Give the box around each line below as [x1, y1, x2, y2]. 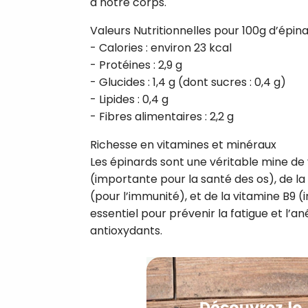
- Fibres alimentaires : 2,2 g [90, 108, 234, 124]
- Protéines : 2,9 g [90, 56, 182, 73]
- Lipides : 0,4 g [90, 91, 168, 107]
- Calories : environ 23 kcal [90, 39, 232, 56]
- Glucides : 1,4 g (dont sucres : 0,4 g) [90, 74, 286, 90]
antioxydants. [90, 222, 162, 239]
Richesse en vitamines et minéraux [90, 136, 276, 153]
